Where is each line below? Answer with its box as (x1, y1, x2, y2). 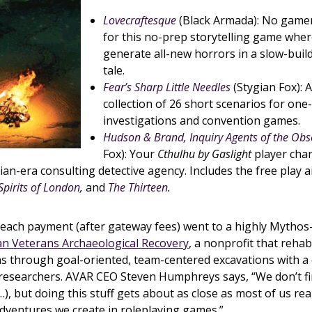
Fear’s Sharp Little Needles (103, 79, 231, 95)
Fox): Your (103, 146, 157, 162)
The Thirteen (108, 180, 168, 195)
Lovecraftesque (103, 13, 176, 28)
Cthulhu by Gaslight (157, 146, 251, 162)
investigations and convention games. (103, 113, 300, 128)
